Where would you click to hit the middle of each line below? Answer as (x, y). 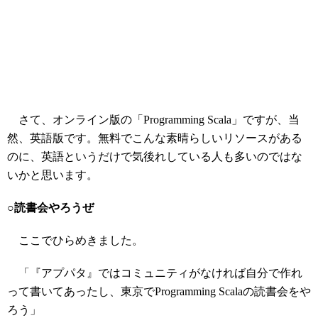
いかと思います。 (53, 175)
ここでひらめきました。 (75, 240)
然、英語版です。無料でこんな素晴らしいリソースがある (155, 138)
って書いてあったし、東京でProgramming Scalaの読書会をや (159, 291)
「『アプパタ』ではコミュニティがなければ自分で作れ (155, 273)
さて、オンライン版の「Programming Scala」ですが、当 (153, 120)
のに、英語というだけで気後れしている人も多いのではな (155, 157)
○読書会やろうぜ (50, 208)
